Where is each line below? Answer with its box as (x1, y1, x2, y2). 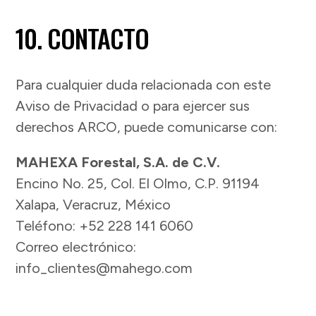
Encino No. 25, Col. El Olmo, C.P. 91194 (16, 175, 260, 193)
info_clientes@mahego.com (16, 260, 193, 277)
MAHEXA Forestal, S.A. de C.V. (16, 154, 221, 171)
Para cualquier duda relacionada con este (16, 76, 272, 94)
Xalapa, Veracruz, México (16, 196, 171, 214)
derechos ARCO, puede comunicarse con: (16, 119, 278, 136)
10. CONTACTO (16, 19, 149, 57)
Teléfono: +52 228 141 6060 (16, 217, 194, 235)
